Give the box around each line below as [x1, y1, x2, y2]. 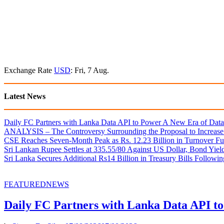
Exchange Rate [4, 65, 54, 74]
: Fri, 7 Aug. [70, 65, 109, 74]
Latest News [4, 91, 45, 100]
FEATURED [4, 179, 46, 188]
